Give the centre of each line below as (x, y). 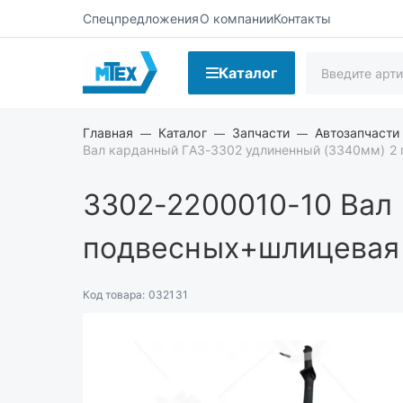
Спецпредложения (141, 18)
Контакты (302, 18)
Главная (108, 133)
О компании (236, 18)
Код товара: (114, 295)
